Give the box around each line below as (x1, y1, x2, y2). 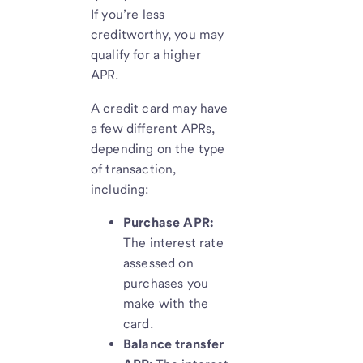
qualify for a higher (91, 47, 202, 63)
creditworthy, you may (91, 27, 224, 43)
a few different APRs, (91, 121, 216, 137)
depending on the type (91, 141, 225, 157)
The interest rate (123, 235, 224, 251)
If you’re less (91, 6, 165, 23)
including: (91, 181, 149, 198)
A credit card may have (91, 100, 228, 117)
